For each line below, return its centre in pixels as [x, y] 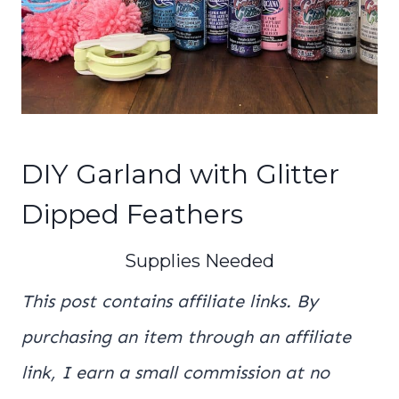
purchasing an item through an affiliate [186, 337]
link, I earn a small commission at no [175, 373]
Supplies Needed [199, 261]
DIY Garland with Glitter [180, 175]
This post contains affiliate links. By [170, 301]
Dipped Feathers [132, 215]
